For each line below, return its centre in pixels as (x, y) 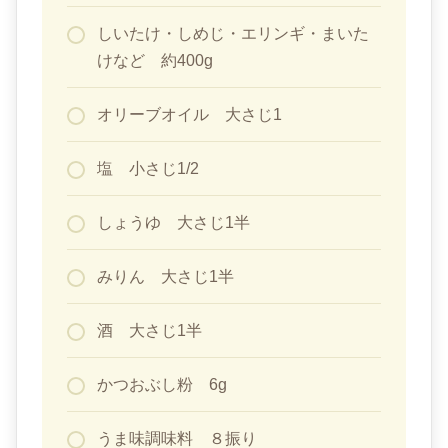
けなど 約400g (155, 61)
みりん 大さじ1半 (165, 277)
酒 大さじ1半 (149, 331)
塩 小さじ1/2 (148, 169)
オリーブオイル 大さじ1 (189, 115)
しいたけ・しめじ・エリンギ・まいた (233, 34)
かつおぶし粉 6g (162, 385)
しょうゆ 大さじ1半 (173, 223)
